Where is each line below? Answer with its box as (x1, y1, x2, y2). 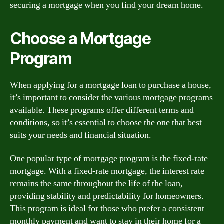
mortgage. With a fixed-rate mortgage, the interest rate (10, 165, 204, 177)
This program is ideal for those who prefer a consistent (10, 203, 204, 214)
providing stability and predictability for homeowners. (10, 190, 204, 202)
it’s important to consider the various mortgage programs (10, 91, 213, 103)
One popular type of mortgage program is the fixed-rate (10, 153, 208, 164)
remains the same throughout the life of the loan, (10, 178, 183, 189)
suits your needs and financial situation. (10, 129, 151, 141)
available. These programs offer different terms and (10, 104, 194, 116)
